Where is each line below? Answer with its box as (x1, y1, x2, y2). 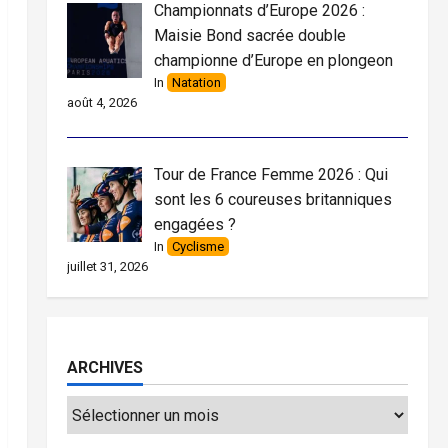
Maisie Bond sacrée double (153, 26, 346, 45)
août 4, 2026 (66, 95, 137, 110)
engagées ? (153, 215, 236, 234)
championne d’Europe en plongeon (153, 51, 393, 70)
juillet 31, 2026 (66, 259, 148, 274)
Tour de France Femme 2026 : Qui (153, 165, 388, 184)
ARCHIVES (66, 358, 143, 377)
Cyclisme (171, 239, 224, 254)
